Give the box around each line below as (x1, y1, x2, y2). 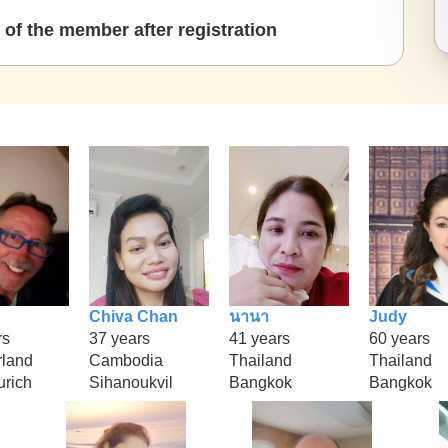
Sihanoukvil (89, 373, 173, 391)
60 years (369, 329, 430, 347)
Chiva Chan (89, 307, 178, 325)
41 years (229, 329, 290, 347)
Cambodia (89, 351, 163, 369)
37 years (89, 329, 150, 347)
